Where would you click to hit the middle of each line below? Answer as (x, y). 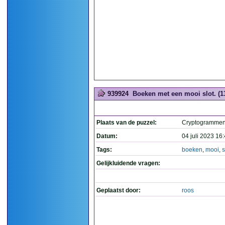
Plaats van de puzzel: (127, 123)
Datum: (107, 136)
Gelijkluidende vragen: (128, 163)
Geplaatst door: (119, 190)
